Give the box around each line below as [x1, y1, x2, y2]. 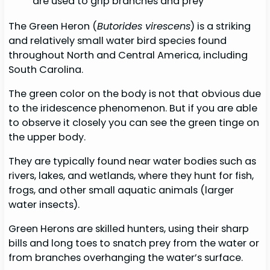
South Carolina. [8, 62, 86, 77]
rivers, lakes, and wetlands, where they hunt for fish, [8, 169, 254, 183]
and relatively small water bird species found [8, 33, 227, 48]
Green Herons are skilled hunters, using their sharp [8, 222, 250, 236]
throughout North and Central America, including [8, 48, 248, 62]
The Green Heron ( [8, 19, 98, 33]
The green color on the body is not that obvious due [8, 86, 262, 101]
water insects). [8, 198, 83, 212]
